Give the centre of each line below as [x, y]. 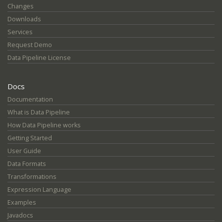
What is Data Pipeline [39, 112]
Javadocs [20, 215]
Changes [21, 6]
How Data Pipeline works [44, 125]
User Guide [24, 151]
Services [20, 32]
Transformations [32, 176]
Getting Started [30, 138]
